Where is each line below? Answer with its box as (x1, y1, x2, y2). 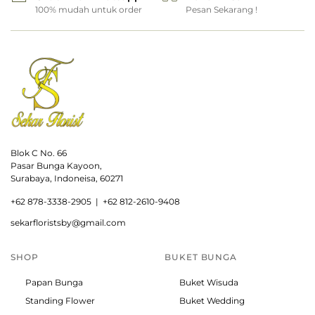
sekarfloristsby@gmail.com (11, 217, 126, 229)
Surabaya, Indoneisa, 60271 (11, 173, 123, 184)
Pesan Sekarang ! (186, 4, 257, 15)
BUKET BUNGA (165, 252, 238, 263)
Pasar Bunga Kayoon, (11, 160, 102, 172)
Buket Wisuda (179, 277, 238, 288)
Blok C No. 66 (11, 148, 67, 159)
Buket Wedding (179, 295, 245, 307)
